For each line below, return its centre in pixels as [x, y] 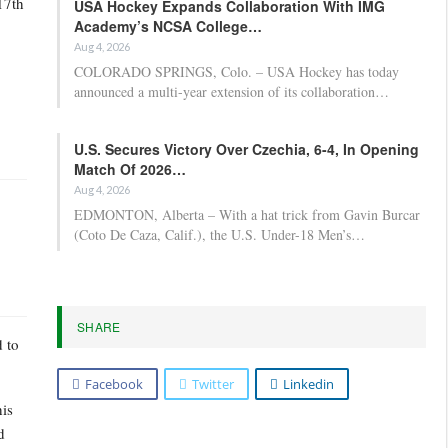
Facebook [114, 383]
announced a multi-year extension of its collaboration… [231, 91]
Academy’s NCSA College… [168, 25]
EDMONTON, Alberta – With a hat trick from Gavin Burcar [247, 214]
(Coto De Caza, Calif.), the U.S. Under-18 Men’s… [219, 234]
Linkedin [308, 383]
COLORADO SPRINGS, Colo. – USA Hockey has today [236, 71]
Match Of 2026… [130, 168]
